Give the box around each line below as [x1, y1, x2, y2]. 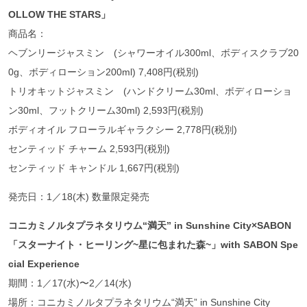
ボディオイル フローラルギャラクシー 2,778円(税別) [8, 123, 237, 135]
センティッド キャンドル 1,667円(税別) [8, 162, 180, 173]
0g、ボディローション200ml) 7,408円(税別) [8, 66, 199, 77]
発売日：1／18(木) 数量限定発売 [8, 191, 149, 202]
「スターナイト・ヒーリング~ [8, 238, 138, 250]
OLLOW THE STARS [8, 8, 101, 20]
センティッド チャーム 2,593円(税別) [8, 143, 170, 154]
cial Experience [8, 258, 79, 269]
